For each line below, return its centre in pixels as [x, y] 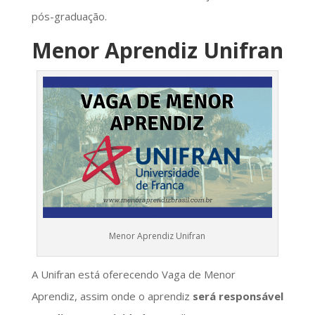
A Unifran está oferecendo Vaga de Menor [133, 274]
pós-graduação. [69, 16]
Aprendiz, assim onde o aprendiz [112, 296]
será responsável [238, 296]
